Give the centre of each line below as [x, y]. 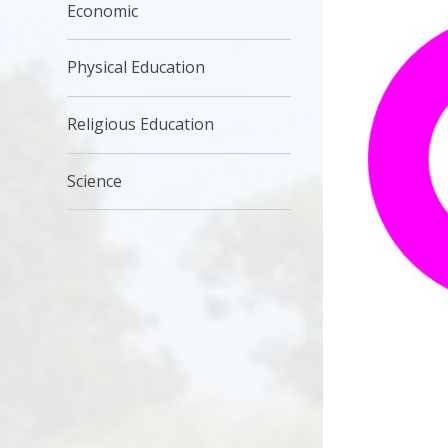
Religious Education [141, 124]
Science [95, 180]
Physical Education [136, 67]
